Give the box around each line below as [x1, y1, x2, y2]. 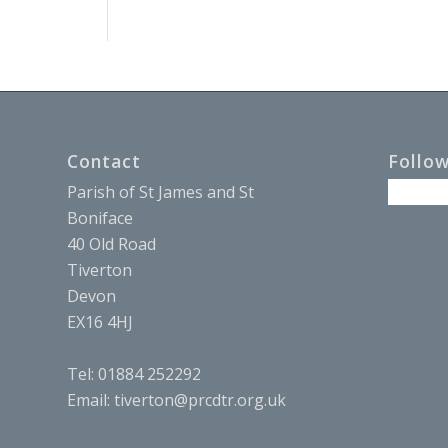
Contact [67, 148, 141, 173]
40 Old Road [67, 232, 156, 255]
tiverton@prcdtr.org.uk [114, 388, 286, 411]
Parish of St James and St [67, 180, 254, 203]
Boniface [67, 206, 133, 229]
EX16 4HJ [67, 310, 133, 333]
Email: [67, 388, 114, 411]
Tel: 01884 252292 [67, 362, 201, 385]
